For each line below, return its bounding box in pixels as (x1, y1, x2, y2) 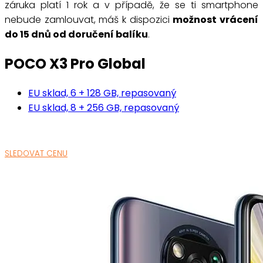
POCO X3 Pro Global (5, 54, 146, 74)
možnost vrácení (173, 13, 259, 27)
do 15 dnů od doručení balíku (5, 28, 148, 42)
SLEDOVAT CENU (5, 148, 68, 160)
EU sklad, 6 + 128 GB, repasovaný (28, 86, 176, 100)
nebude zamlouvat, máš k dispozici (5, 13, 173, 27)
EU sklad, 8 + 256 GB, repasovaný (28, 101, 179, 115)
